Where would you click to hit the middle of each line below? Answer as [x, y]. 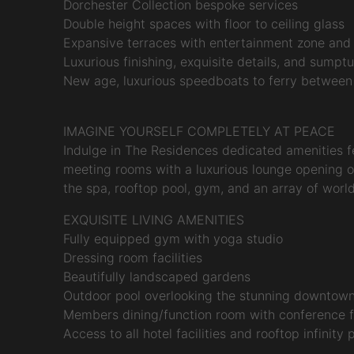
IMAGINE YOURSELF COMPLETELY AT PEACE [199, 131]
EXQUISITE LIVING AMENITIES [153, 220]
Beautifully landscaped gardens [156, 277]
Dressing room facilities [132, 258]
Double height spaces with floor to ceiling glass [203, 24]
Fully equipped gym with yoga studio [173, 239]
